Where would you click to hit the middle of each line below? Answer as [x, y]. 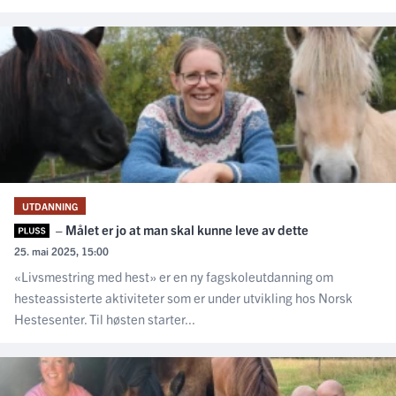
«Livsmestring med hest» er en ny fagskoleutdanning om [174, 276]
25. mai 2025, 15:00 [61, 250]
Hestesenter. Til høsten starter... [105, 318]
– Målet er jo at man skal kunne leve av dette [180, 229]
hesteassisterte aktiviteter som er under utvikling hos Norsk [183, 297]
